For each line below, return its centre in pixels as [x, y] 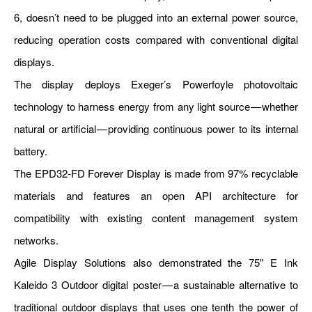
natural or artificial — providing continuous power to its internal [156, 129]
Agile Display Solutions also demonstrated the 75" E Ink [156, 263]
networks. [36, 240]
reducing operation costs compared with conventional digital [156, 40]
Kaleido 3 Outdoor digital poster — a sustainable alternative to [156, 285]
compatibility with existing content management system [156, 218]
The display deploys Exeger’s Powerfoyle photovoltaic [156, 84]
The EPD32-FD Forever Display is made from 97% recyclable [156, 173]
